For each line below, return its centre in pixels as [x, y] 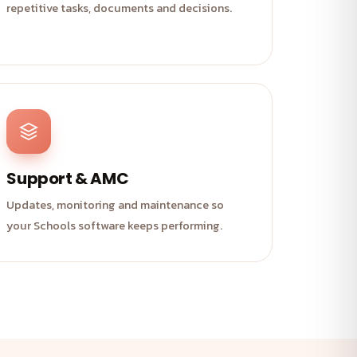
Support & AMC [68, 178]
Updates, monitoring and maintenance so [116, 205]
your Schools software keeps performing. [115, 226]
